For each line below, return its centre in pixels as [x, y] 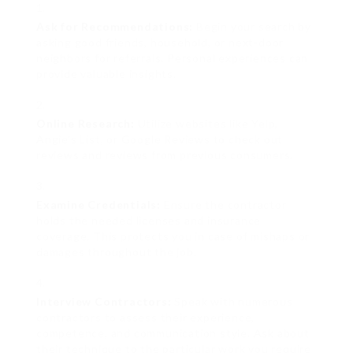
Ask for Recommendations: [115, 27]
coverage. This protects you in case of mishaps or [173, 236]
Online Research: [85, 124]
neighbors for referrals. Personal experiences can [173, 58]
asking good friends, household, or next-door [160, 43]
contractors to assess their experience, [146, 318]
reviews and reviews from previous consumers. [165, 155]
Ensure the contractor [224, 205]
